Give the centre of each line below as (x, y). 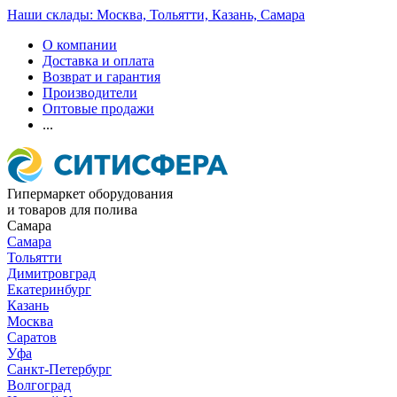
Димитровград (51, 273)
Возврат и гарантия (101, 77)
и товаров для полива (72, 210)
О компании (80, 45)
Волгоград (39, 385)
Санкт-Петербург (59, 369)
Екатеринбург (49, 289)
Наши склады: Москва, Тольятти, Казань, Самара (156, 15)
